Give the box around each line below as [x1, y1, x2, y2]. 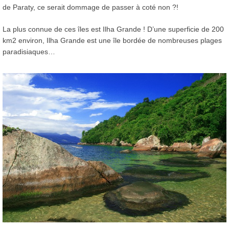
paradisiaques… [3, 47, 55, 56]
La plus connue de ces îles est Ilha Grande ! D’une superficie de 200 [3, 25, 224, 33]
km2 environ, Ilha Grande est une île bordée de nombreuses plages [3, 36, 222, 44]
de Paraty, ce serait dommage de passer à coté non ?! [3, 3, 178, 11]
